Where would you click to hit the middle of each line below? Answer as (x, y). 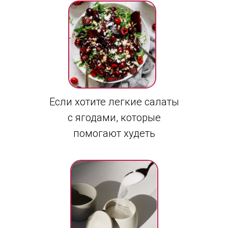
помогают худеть (114, 133)
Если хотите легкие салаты (114, 102)
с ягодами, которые (114, 118)
